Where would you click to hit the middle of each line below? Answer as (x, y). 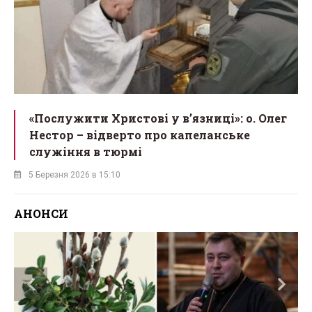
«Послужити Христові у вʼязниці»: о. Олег (158, 118)
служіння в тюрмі (86, 152)
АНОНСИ (41, 214)
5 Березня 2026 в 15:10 (75, 175)
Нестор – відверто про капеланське (140, 135)
